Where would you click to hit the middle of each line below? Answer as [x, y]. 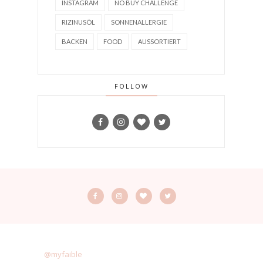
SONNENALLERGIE [139, 22]
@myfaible [63, 254]
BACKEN [75, 42]
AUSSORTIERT [159, 42]
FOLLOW [131, 86]
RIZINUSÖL [78, 22]
